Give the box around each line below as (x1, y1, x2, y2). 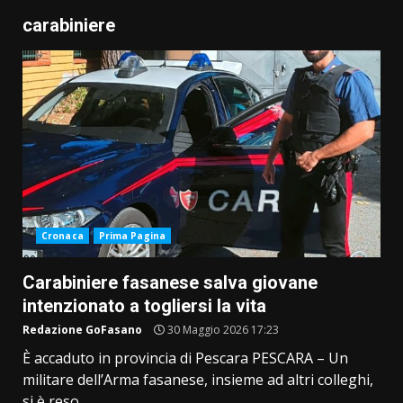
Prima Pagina (98, 229, 166, 243)
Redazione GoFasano (22, 322, 142, 338)
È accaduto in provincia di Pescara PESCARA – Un (22, 348, 348, 369)
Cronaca (41, 229, 84, 243)
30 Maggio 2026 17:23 (165, 322, 279, 338)
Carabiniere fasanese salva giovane (22, 272, 318, 294)
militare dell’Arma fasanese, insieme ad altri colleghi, (22, 370, 373, 390)
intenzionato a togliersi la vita (22, 295, 266, 318)
